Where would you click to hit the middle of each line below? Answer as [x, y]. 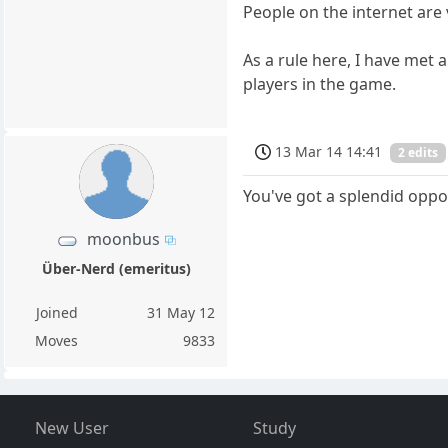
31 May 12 [181, 312]
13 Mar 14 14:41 [329, 151]
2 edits [418, 153]
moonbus [124, 238]
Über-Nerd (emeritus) [116, 268]
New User [71, 428]
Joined [56, 312]
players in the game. [320, 83]
